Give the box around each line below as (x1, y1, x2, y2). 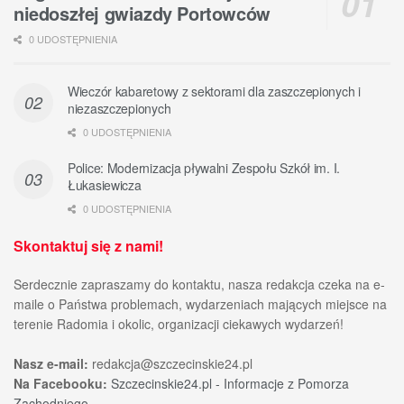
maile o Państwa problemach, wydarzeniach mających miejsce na (14, 294, 387, 313)
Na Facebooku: (14, 373, 107, 392)
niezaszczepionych (68, 98, 171, 117)
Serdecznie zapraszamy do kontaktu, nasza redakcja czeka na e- (14, 274, 385, 293)
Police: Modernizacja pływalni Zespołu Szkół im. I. (68, 158, 341, 177)
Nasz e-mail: (14, 353, 88, 372)
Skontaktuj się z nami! (14, 234, 163, 256)
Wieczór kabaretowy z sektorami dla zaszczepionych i (68, 81, 361, 100)
